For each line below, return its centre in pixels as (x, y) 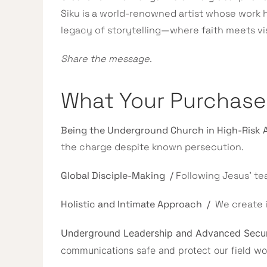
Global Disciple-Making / (118, 176)
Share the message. (106, 59)
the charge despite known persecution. (152, 147)
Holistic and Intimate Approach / (138, 204)
